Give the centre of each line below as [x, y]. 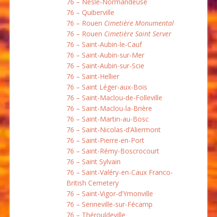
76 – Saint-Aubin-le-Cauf [104, 45]
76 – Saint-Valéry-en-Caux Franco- [120, 172]
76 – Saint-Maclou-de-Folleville [114, 98]
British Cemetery [93, 183]
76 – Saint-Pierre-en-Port [105, 140]
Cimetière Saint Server [138, 34]
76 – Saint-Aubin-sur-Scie [105, 66]
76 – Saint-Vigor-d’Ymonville [110, 194]
